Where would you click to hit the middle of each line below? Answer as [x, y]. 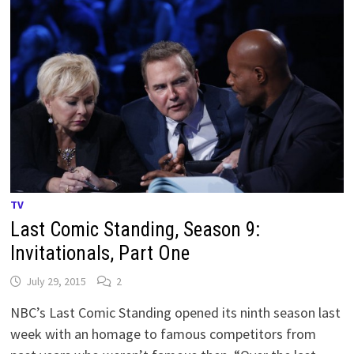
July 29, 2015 [56, 282]
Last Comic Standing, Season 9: [136, 230]
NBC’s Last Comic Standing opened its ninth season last [176, 313]
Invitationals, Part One [100, 254]
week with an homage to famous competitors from [164, 334]
